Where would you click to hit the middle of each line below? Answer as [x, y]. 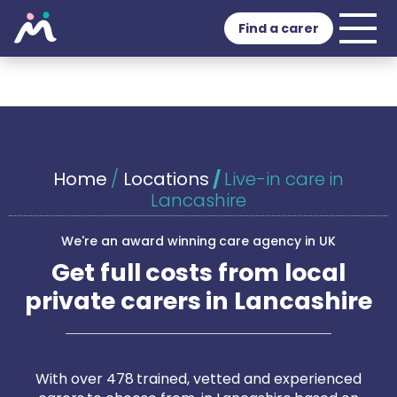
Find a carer [279, 28]
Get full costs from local [198, 272]
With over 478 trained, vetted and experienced [198, 379]
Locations [167, 179]
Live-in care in [284, 179]
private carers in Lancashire [198, 301]
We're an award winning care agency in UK [198, 241]
